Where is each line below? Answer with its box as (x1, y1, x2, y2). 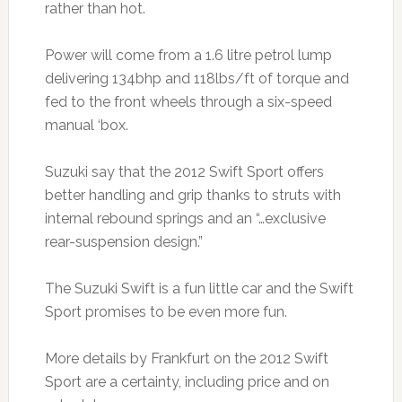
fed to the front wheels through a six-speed (44, 93, 332, 111)
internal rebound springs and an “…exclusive (44, 210, 326, 228)
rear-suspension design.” (44, 233, 203, 251)
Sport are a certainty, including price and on (44, 373, 329, 391)
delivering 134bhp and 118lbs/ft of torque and (44, 70, 349, 88)
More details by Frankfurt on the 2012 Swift (44, 350, 328, 368)
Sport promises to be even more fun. (44, 303, 287, 321)
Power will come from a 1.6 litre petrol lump (44, 47, 332, 65)
